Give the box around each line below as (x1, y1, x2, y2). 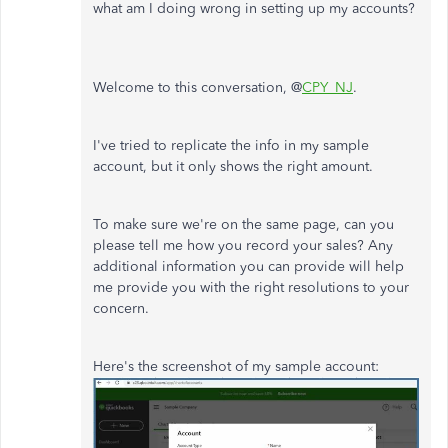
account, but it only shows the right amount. (93, 158, 377, 176)
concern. (93, 300, 153, 318)
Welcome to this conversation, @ (93, 79, 302, 97)
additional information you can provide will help (93, 258, 404, 276)
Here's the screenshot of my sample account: (93, 358, 383, 376)
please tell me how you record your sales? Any (93, 237, 393, 255)
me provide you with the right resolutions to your (93, 279, 409, 297)
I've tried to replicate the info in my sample (93, 137, 369, 155)
